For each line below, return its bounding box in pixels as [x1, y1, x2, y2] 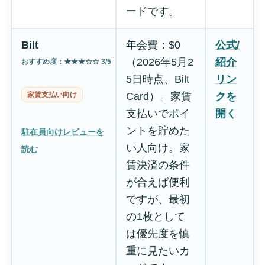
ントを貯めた [125, 124, 190, 137]
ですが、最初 [125, 193, 190, 205]
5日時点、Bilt [125, 73, 189, 85]
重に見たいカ [125, 244, 190, 257]
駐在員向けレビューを [21, 127, 104, 137]
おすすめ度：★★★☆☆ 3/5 [21, 57, 111, 65]
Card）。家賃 [125, 90, 192, 102]
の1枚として [125, 210, 185, 222]
